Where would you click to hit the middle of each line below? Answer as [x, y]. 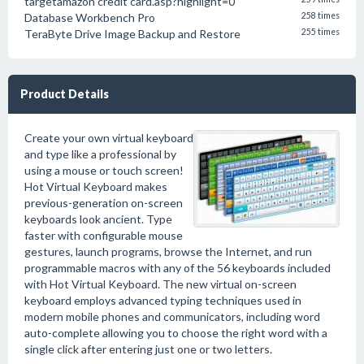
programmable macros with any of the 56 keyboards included [178, 268]
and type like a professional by [100, 154]
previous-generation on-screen [104, 203]
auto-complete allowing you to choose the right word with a [176, 333]
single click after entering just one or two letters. [148, 349]
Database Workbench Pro [90, 17]
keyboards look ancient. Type [98, 219]
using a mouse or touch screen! [104, 170]
